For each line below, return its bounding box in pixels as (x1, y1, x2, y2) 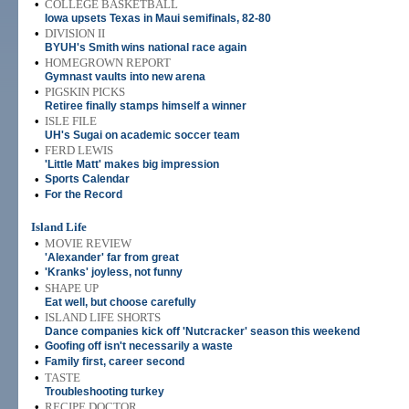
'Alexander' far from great (45, 251, 179, 264)
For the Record (45, 188, 122, 201)
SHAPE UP (45, 281, 99, 295)
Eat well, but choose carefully (45, 296, 196, 309)
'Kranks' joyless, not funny (45, 266, 183, 278)
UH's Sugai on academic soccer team (45, 129, 240, 142)
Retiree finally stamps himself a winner (45, 100, 246, 112)
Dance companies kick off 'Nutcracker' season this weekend (45, 325, 360, 338)
